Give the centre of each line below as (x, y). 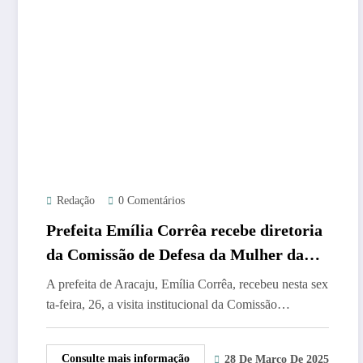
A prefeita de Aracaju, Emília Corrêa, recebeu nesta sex (187, 284)
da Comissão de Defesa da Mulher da (175, 254)
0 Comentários (152, 200)
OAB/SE (76, 278)
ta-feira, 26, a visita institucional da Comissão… (168, 304)
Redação (76, 200)
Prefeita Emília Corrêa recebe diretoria (184, 230)
